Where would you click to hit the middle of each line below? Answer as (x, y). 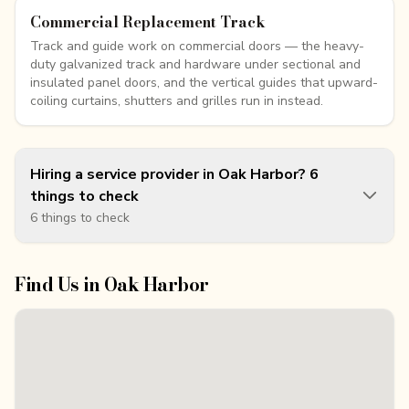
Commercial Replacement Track (148, 22)
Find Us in (59, 284)
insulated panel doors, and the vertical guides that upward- (204, 83)
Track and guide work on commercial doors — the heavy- (197, 46)
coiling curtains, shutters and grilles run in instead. (177, 101)
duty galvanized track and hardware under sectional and (195, 64)
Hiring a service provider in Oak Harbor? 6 (174, 174)
